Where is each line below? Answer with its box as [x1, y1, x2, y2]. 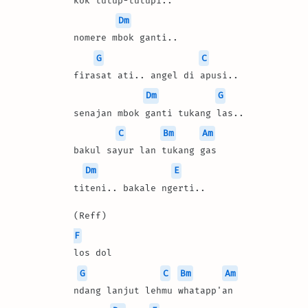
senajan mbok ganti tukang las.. [74, 107, 244, 118]
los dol [74, 247, 118, 258]
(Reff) [74, 210, 107, 221]
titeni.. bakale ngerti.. [74, 182, 206, 193]
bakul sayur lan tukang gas [74, 145, 217, 156]
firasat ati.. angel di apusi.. [74, 69, 239, 80]
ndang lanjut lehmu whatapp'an [74, 285, 233, 296]
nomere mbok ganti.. [74, 32, 178, 43]
